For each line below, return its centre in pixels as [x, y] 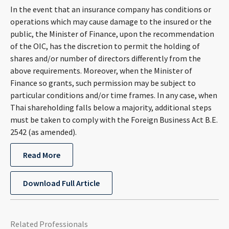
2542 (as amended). [43, 132]
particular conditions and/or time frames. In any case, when [114, 95]
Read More [42, 155]
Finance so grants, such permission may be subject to [103, 83]
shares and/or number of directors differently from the [106, 58]
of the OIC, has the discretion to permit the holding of [105, 46]
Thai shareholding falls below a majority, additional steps [111, 107]
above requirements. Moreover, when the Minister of [101, 71]
